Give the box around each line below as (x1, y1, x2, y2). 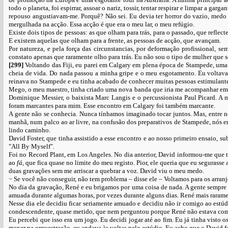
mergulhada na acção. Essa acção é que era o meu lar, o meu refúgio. (9, 20, 194, 28)
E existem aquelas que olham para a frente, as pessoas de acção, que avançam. (9, 37, 221, 44)
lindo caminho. (9, 126, 50, 134)
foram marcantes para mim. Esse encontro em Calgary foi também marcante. (9, 102, 215, 109)
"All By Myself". (9, 142, 54, 150)
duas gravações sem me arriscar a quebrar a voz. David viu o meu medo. (9, 167, 204, 175)
